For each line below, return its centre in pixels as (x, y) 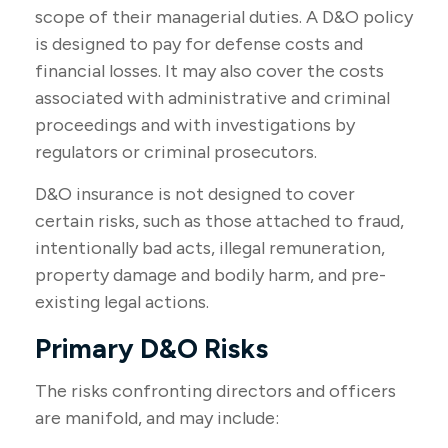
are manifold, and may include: (157, 418)
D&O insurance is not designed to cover (195, 194)
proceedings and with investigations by (195, 125)
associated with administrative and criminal (212, 98)
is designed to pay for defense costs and (199, 44)
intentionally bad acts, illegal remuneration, (210, 248)
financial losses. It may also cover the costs (209, 71)
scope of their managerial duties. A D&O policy (224, 17)
